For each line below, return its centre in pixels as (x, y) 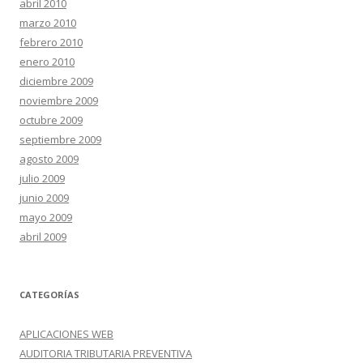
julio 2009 (42, 178)
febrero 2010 (51, 42)
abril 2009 (43, 237)
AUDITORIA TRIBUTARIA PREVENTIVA (106, 353)
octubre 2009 (51, 120)
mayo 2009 (46, 217)
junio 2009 (44, 198)
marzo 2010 (48, 23)
